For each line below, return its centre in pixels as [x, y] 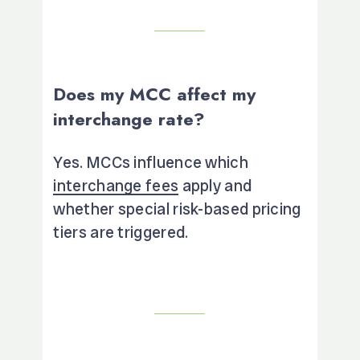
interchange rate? [129, 119]
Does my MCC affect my [155, 94]
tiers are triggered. [121, 232]
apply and [215, 185]
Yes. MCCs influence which [151, 162]
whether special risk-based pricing [177, 209]
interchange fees [116, 185]
